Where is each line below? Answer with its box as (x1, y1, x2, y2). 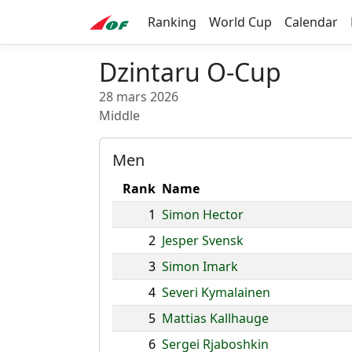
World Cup (209, 13, 272, 31)
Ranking (148, 13, 196, 31)
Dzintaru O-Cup (99, 55, 281, 89)
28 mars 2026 (99, 88, 178, 105)
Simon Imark (162, 258, 238, 275)
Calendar (284, 13, 338, 31)
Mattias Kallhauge (162, 310, 269, 327)
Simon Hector (162, 206, 244, 223)
